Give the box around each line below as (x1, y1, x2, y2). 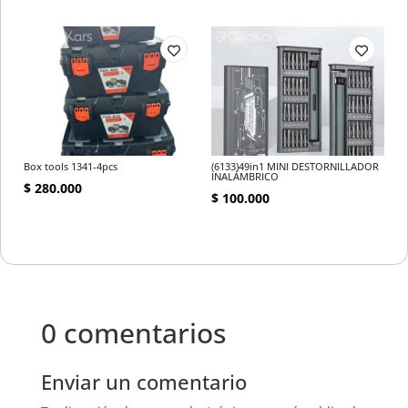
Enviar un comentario (40, 368, 247, 396)
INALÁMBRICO (210, 168, 279, 183)
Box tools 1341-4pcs (24, 158, 117, 173)
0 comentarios (40, 314, 226, 352)
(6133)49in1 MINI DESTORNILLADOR (210, 158, 379, 173)
